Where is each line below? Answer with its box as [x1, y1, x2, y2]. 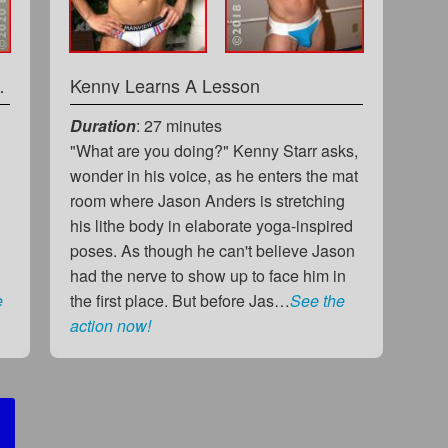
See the [289, 288, 345, 312]
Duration [69, 113, 136, 137]
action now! [69, 313, 151, 337]
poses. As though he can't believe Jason [69, 238, 355, 262]
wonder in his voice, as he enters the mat [69, 163, 358, 187]
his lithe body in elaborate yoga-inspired [69, 213, 353, 237]
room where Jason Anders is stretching [69, 188, 345, 212]
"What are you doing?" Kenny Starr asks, [69, 138, 358, 162]
